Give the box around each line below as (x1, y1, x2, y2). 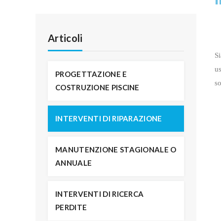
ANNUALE (55, 158, 92, 167)
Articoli (48, 32, 83, 44)
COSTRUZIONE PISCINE (55, 83, 140, 92)
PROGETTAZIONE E (55, 70, 127, 78)
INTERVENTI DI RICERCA (55, 189, 144, 198)
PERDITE (55, 203, 87, 212)
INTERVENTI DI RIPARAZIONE (55, 114, 162, 123)
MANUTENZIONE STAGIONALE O (55, 145, 177, 154)
